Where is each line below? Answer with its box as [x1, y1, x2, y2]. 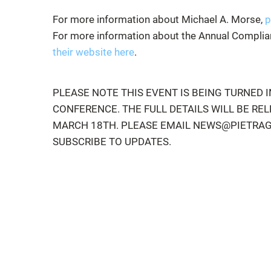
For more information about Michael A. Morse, [53, 13, 265, 25]
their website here [53, 45, 134, 58]
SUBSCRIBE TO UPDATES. [53, 135, 171, 148]
